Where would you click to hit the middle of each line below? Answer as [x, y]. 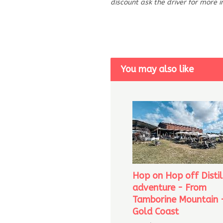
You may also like [157, 69]
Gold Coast [155, 211]
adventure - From [169, 187]
